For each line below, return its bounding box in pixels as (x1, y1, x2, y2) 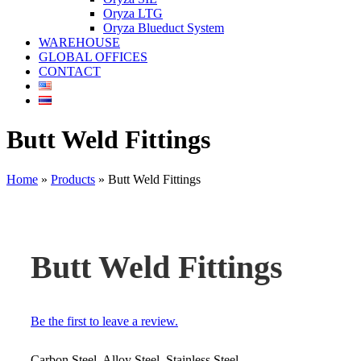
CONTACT (39, 64, 101, 78)
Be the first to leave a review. (30, 313, 178, 328)
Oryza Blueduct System (103, 21, 224, 35)
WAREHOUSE (39, 35, 120, 49)
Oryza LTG (103, 6, 163, 20)
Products (51, 172, 95, 186)
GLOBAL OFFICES (39, 50, 147, 64)
